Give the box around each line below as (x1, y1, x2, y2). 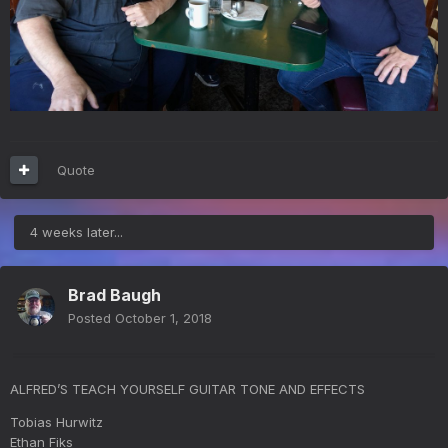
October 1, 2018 (115, 309, 212, 326)
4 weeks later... (30, 223, 123, 240)
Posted (68, 309, 115, 326)
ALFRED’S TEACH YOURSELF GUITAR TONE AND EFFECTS (10, 380, 365, 397)
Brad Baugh (68, 284, 161, 305)
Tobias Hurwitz (10, 413, 103, 430)
